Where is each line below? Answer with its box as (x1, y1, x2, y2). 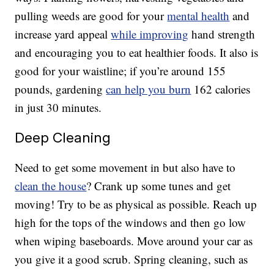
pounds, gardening (15, 81, 106, 97)
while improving (111, 26, 189, 42)
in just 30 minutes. (15, 100, 102, 116)
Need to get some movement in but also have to (15, 160, 236, 176)
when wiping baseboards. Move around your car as (15, 233, 253, 249)
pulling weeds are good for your (15, 8, 168, 24)
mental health (167, 8, 230, 24)
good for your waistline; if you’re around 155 (15, 63, 226, 79)
